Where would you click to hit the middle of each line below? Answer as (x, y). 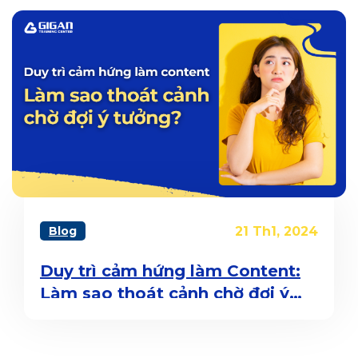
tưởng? (70, 316)
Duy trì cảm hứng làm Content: (170, 271)
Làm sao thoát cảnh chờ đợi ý (165, 294)
